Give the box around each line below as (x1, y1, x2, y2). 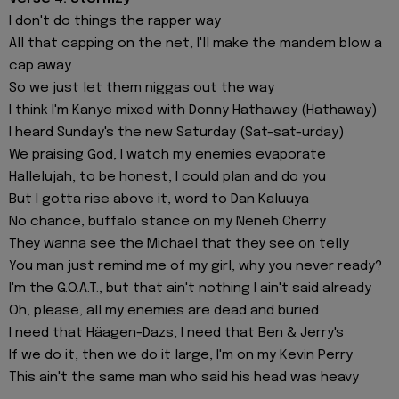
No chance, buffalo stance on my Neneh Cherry (9, 215, 326, 230)
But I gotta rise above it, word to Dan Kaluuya (9, 192, 309, 208)
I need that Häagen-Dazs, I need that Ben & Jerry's (9, 326, 344, 341)
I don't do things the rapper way (9, 14, 221, 29)
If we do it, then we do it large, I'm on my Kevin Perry (9, 348, 353, 363)
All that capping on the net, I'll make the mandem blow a (9, 37, 382, 52)
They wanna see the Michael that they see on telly (9, 237, 349, 252)
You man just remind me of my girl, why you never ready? (9, 259, 382, 274)
